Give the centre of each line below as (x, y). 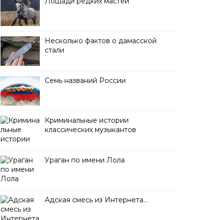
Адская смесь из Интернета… (96, 200)
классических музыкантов (90, 130)
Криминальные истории (87, 120)
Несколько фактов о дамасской (101, 41)
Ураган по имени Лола (85, 160)
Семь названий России (85, 81)
